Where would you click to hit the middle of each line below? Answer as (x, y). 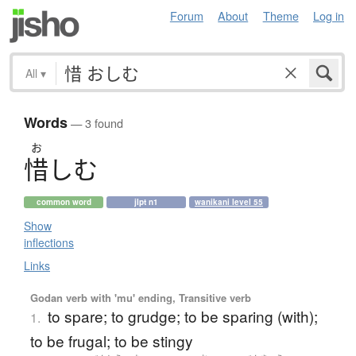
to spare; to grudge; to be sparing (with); (182, 316)
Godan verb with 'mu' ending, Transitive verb (140, 298)
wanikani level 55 (229, 202)
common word (64, 202)
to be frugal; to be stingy (111, 341)
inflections (49, 243)
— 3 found (95, 123)
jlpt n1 (146, 202)
